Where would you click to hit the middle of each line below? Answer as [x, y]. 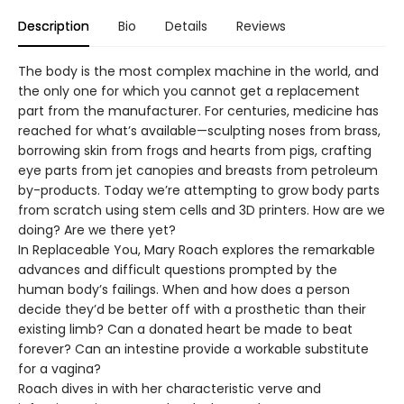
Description [54, 26]
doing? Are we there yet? [97, 230]
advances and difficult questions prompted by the [178, 269]
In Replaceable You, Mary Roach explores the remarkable [197, 249]
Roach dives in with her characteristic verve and [170, 388]
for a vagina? [60, 368]
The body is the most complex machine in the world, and [198, 71]
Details [186, 26]
